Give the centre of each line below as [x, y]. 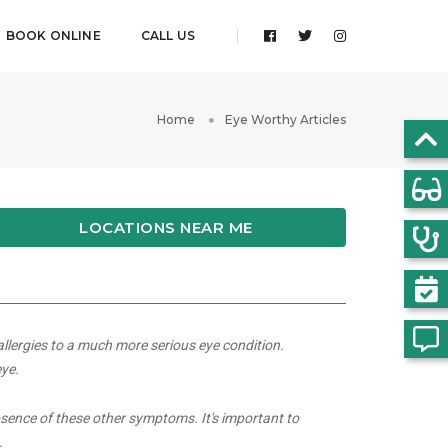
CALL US [167, 35]
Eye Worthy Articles [285, 119]
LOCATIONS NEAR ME [166, 227]
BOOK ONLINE [53, 35]
